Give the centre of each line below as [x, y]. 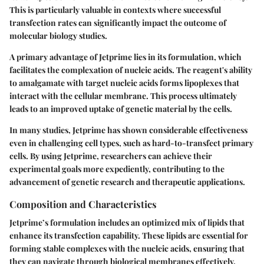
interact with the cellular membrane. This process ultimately [123, 96]
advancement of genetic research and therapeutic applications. [127, 182]
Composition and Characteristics [83, 204]
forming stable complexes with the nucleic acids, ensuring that [127, 249]
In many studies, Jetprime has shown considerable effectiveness [128, 130]
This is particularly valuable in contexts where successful [115, 10]
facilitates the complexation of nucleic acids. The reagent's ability [131, 70]
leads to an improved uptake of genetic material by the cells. [121, 109]
